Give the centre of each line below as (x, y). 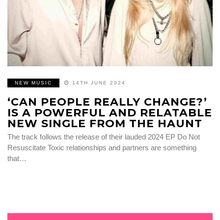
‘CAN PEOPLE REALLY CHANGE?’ (107, 102)
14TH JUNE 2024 (99, 82)
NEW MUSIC (33, 82)
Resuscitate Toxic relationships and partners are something (102, 147)
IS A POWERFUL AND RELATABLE (110, 112)
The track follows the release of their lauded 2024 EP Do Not (104, 137)
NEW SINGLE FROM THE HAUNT (105, 123)
